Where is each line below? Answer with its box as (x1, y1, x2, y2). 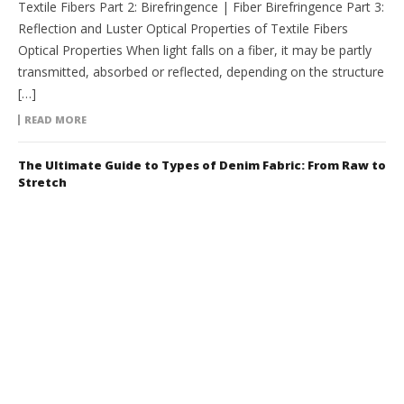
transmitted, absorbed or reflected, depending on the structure (18, 63, 384, 81)
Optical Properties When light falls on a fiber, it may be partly (18, 41, 372, 60)
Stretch (18, 174, 67, 191)
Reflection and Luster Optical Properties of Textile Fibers (18, 20, 348, 38)
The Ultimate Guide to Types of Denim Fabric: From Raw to (18, 157, 386, 174)
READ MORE (24, 113, 87, 127)
